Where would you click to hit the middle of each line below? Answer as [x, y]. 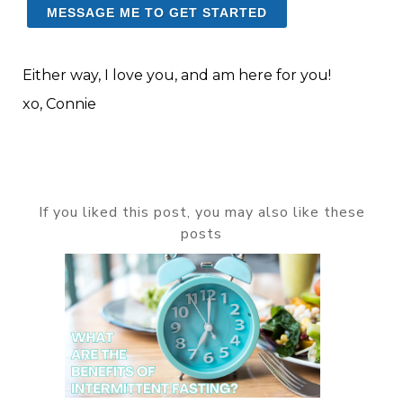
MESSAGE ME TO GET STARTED [157, 13]
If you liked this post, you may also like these [201, 213]
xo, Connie [59, 104]
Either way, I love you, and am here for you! [177, 76]
